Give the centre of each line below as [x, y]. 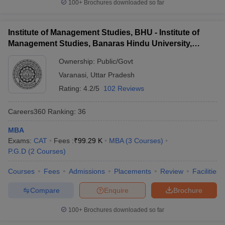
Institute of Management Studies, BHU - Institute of [104, 32]
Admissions [87, 171]
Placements [133, 171]
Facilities [206, 171]
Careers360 [27, 111]
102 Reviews [124, 88]
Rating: [71, 88]
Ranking [60, 111]
